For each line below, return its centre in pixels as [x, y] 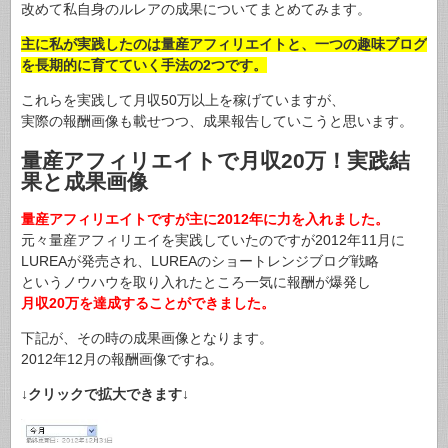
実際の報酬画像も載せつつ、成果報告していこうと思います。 [217, 121]
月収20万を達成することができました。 [148, 303]
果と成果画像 [84, 181]
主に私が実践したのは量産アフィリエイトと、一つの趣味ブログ [224, 44]
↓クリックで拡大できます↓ [105, 394]
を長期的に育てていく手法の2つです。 [144, 65]
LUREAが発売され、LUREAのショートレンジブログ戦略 [200, 261]
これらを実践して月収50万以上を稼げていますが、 [183, 100]
